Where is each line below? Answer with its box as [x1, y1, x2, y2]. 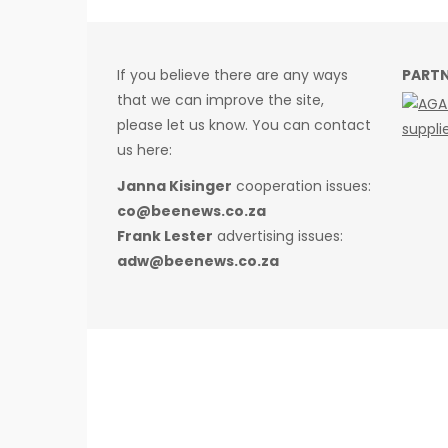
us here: [117, 139, 172, 160]
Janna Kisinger [117, 176, 232, 197]
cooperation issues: [232, 176, 371, 197]
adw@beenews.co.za [117, 251, 279, 272]
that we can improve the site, [117, 89, 324, 110]
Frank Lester [117, 226, 213, 247]
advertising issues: [213, 226, 343, 247]
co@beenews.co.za [117, 201, 266, 222]
